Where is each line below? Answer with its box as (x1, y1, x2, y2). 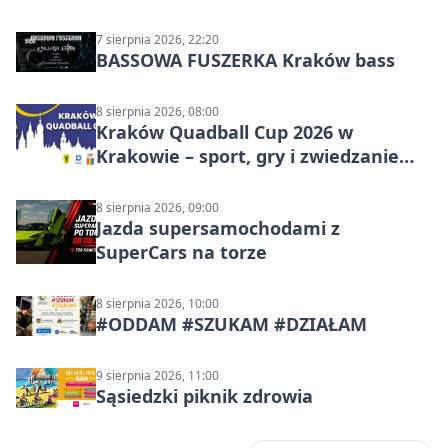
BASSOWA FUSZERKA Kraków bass (96, 47, 395, 72)
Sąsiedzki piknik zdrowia (96, 383, 313, 408)
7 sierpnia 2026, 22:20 (96, 30, 219, 48)
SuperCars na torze (96, 239, 267, 264)
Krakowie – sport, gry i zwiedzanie (96, 143, 399, 168)
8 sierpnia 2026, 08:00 (96, 102, 219, 120)
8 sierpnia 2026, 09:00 (96, 198, 219, 216)
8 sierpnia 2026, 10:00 (96, 294, 219, 312)
